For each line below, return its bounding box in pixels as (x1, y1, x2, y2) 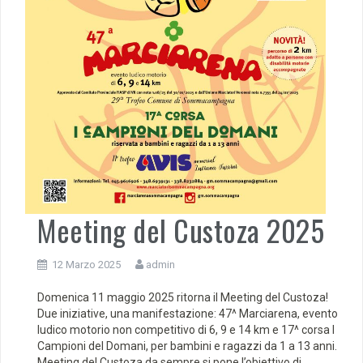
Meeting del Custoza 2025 (37, 208, 324, 252)
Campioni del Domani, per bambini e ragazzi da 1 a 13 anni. (37, 340, 337, 353)
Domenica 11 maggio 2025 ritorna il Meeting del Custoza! (37, 291, 328, 305)
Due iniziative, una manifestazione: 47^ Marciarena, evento (37, 307, 338, 321)
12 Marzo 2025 (52, 258, 121, 271)
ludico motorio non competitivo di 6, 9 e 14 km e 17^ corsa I (37, 323, 335, 337)
